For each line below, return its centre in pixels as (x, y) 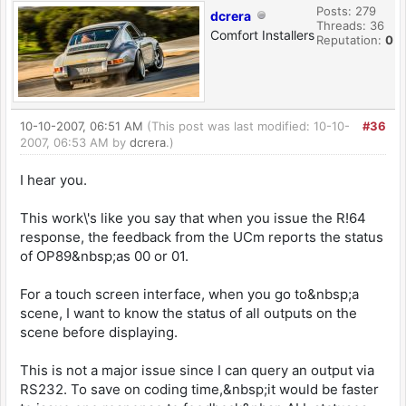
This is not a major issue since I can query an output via (197, 370)
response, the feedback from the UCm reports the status (202, 237)
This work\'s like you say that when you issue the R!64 (193, 218)
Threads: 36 (350, 25)
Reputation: (351, 40)
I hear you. (53, 180)
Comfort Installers (262, 35)
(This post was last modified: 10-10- (248, 126)
